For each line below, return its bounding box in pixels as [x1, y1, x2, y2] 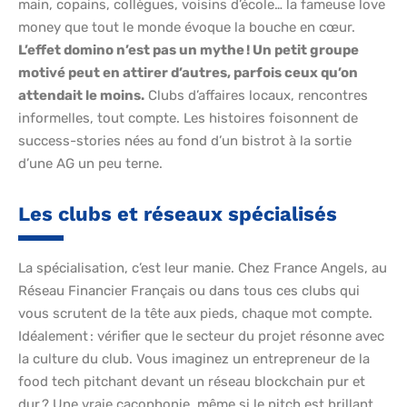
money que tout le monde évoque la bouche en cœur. [18, 19, 355, 36]
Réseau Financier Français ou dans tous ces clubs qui [18, 283, 360, 300]
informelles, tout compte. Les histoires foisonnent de [18, 110, 358, 127]
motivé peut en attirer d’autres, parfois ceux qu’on [18, 65, 358, 82]
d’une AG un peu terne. [18, 155, 163, 173]
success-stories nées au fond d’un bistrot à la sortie [18, 133, 352, 150]
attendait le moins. [18, 87, 144, 104]
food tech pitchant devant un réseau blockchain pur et [18, 373, 365, 391]
